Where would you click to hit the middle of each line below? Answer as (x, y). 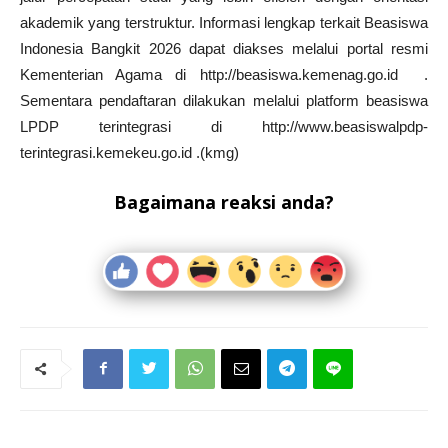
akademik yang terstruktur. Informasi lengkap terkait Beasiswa (224, 22)
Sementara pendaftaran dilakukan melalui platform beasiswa (224, 100)
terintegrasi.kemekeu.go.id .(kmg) (129, 152)
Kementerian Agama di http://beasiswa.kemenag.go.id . (224, 74)
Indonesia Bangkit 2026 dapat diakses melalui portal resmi (224, 48)
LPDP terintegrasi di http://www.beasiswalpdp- (224, 126)
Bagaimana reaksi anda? (224, 201)
